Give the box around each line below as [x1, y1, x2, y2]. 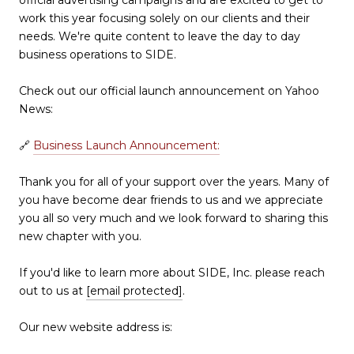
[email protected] [86, 283, 183, 298]
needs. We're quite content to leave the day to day [19, 28, 300, 43]
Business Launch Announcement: [33, 137, 220, 153]
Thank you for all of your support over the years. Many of [19, 174, 329, 189]
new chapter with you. [19, 228, 141, 243]
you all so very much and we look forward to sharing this [19, 210, 328, 225]
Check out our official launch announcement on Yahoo [19, 83, 319, 98]
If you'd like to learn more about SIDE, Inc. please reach [19, 265, 325, 280]
